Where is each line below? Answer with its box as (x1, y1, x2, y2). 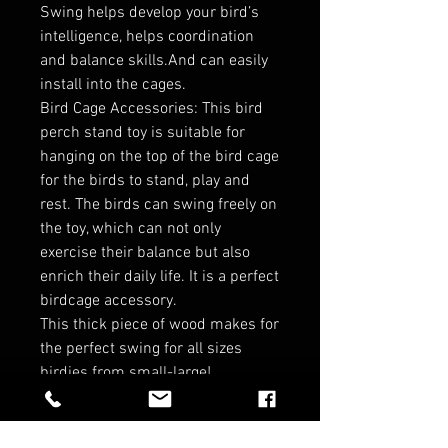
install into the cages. (40, 75, 186, 96)
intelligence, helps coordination (40, 27, 254, 48)
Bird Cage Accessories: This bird (40, 99, 263, 120)
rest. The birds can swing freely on (40, 195, 277, 216)
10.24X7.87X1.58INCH (40, 411, 193, 432)
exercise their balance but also (40, 243, 250, 264)
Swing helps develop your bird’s (40, 3, 259, 24)
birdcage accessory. (40, 291, 177, 312)
